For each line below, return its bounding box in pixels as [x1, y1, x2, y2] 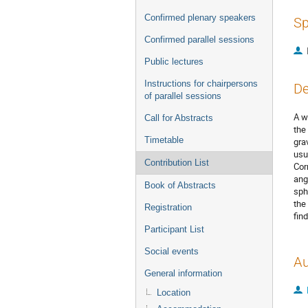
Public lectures [144, 56, 203, 67]
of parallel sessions [144, 91, 221, 101]
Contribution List [144, 157, 209, 168]
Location [157, 287, 190, 298]
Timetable [144, 135, 184, 145]
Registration [144, 202, 192, 212]
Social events [144, 246, 199, 256]
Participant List [144, 224, 204, 234]
